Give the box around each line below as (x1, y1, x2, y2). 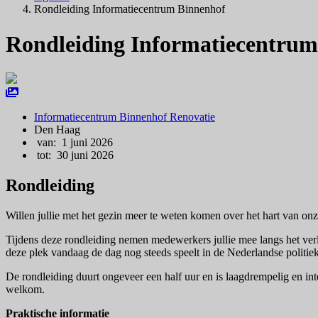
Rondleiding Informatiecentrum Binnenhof (34, 3, 225, 16)
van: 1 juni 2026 (34, 136, 113, 149)
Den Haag (34, 124, 80, 136)
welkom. (6, 283, 45, 296)
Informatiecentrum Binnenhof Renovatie (34, 111, 215, 124)
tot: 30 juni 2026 (34, 149, 114, 162)
